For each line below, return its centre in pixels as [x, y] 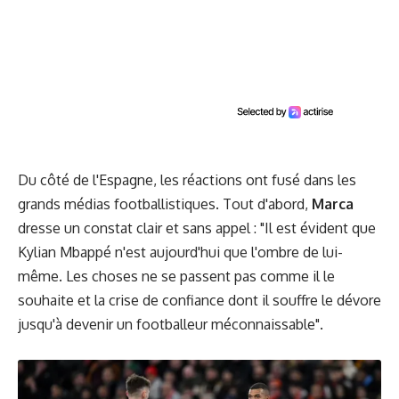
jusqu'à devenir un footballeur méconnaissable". [171, 325]
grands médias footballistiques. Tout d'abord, [165, 204]
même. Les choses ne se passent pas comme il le [176, 277]
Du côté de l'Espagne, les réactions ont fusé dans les [187, 180]
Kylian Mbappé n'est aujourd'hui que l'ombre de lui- [180, 252]
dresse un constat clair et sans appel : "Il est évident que [197, 228]
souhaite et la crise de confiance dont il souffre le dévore [199, 301]
